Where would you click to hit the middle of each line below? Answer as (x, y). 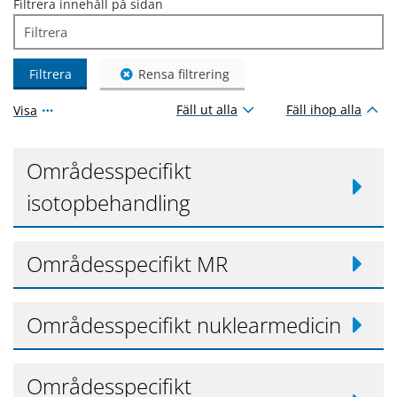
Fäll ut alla (207, 110)
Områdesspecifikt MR (127, 264)
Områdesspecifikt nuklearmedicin (184, 325)
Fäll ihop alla (324, 110)
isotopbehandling (108, 203)
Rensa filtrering (183, 74)
